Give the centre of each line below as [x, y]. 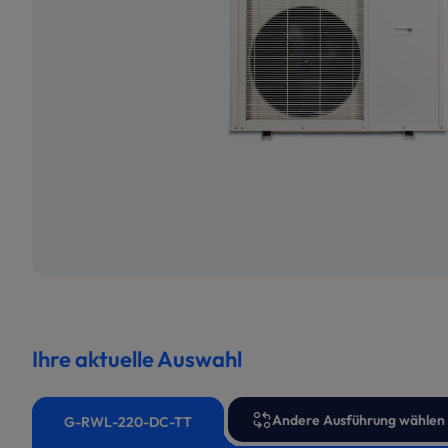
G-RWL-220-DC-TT [128, 422]
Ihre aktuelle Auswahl [137, 359]
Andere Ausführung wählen [358, 419]
